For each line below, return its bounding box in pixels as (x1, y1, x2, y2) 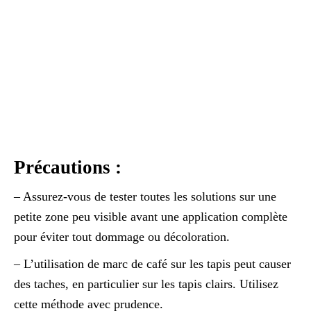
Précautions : (14, 156, 121, 178)
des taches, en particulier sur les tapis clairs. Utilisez (14, 276, 278, 291)
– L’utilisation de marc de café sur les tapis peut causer (14, 256, 291, 271)
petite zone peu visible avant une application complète (14, 209, 287, 224)
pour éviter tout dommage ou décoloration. (14, 229, 230, 244)
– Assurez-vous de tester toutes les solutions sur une (14, 189, 276, 203)
